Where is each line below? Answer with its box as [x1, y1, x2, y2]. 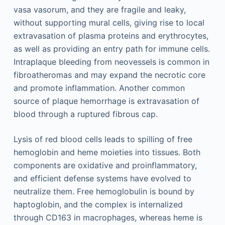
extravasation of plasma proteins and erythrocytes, [13, 30, 208, 41]
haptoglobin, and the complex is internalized [13, 199, 183, 209]
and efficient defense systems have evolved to [13, 173, 191, 183]
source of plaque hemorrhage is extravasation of [13, 95, 199, 106]
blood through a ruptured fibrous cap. [13, 108, 158, 119]
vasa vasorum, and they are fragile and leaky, [13, 4, 186, 15]
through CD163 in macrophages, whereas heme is [13, 212, 202, 222]
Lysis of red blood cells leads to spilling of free [13, 134, 192, 144]
